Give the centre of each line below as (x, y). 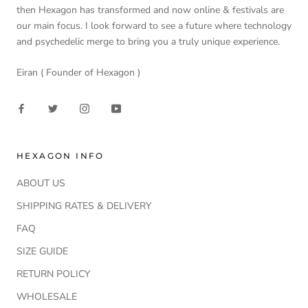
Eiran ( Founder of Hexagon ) (78, 73)
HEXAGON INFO (60, 155)
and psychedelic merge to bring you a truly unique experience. (148, 41)
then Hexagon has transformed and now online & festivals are (150, 10)
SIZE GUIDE (42, 251)
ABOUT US (41, 183)
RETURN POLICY (53, 274)
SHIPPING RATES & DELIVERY (84, 206)
